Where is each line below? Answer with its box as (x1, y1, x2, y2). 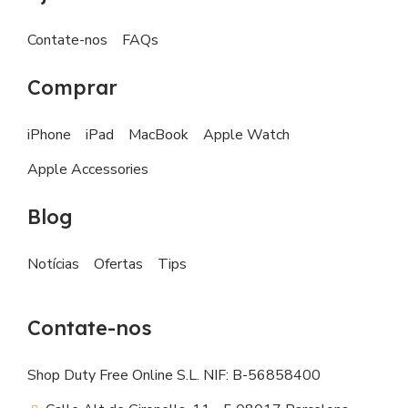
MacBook (128, 125, 189, 146)
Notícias (27, 254, 79, 275)
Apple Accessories (27, 159, 148, 180)
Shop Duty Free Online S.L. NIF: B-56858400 (27, 365, 321, 386)
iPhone (27, 125, 71, 146)
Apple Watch (203, 125, 290, 146)
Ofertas (94, 254, 143, 275)
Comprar (27, 75, 117, 101)
